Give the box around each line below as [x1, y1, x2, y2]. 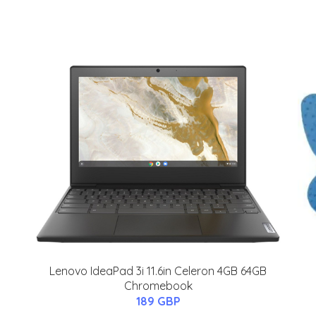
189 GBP [135, 294, 181, 309]
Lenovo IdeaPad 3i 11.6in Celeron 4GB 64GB [49, 264, 267, 279]
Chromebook [123, 279, 193, 293]
